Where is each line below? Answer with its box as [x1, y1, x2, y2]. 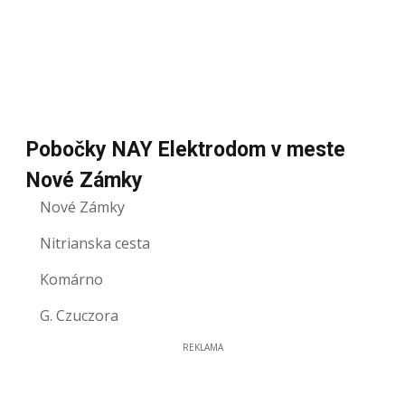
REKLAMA [182, 341, 223, 353]
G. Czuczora [40, 306, 118, 325]
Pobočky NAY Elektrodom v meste [26, 137, 345, 162]
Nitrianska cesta [40, 233, 150, 253]
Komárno [40, 269, 103, 289]
